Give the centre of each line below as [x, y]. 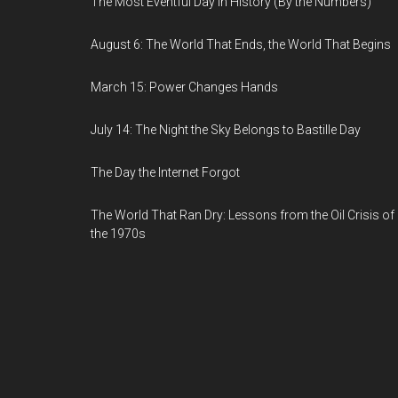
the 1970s [118, 234]
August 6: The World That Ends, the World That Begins [241, 44]
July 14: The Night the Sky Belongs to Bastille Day [226, 130]
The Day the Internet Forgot [165, 172]
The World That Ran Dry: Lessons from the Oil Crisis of [243, 215]
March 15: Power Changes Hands [184, 87]
